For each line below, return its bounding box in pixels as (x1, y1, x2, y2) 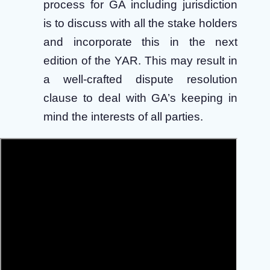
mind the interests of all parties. (43, 110, 203, 124)
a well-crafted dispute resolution (43, 73, 238, 86)
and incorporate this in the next (43, 36, 238, 49)
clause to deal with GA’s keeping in (43, 92, 238, 105)
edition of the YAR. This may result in (43, 54, 238, 67)
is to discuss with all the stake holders (43, 17, 238, 30)
